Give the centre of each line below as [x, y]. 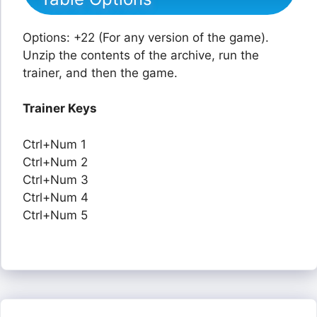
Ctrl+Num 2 [55, 162]
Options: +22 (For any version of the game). [146, 37]
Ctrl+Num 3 [56, 179]
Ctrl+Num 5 [55, 215]
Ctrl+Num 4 [56, 197]
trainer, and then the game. [100, 73]
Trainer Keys [60, 109]
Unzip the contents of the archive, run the [141, 55]
